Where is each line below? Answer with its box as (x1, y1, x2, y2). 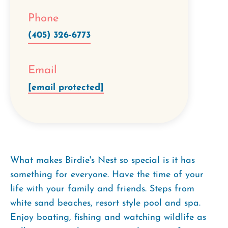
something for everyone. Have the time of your (10, 169, 204, 180)
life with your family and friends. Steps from (10, 184, 194, 194)
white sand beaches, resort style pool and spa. (10, 198, 201, 208)
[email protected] (28, 82, 104, 93)
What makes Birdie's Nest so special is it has (10, 155, 195, 165)
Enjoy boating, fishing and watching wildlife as (10, 212, 206, 222)
